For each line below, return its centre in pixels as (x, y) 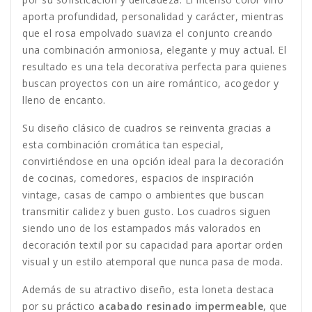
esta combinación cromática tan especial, (123, 145)
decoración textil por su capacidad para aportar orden (153, 245)
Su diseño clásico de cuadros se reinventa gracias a (147, 128)
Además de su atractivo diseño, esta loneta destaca (148, 290)
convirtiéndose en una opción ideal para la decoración (153, 162)
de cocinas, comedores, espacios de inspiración (138, 178)
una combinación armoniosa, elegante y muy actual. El (154, 50)
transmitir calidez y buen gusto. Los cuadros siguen (147, 212)
